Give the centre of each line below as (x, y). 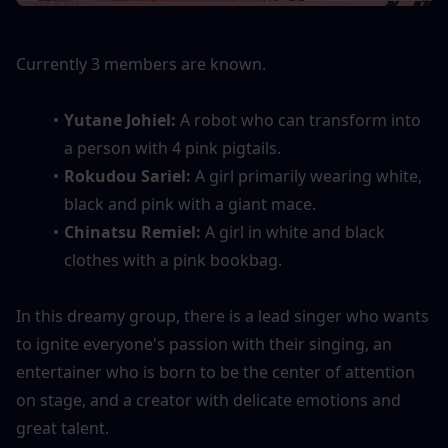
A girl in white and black (294, 231)
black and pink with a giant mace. (190, 203)
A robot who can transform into (300, 119)
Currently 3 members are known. (141, 63)
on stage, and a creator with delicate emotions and (208, 399)
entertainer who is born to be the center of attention (215, 371)
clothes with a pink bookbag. (173, 259)
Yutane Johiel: (121, 119)
